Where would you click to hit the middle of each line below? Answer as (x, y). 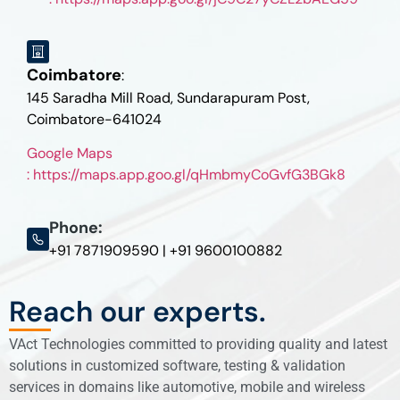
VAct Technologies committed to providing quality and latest (198, 344)
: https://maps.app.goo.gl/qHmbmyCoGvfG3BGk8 (186, 174)
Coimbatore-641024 (94, 119)
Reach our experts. (137, 312)
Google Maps (70, 153)
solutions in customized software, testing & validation (177, 365)
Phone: (75, 228)
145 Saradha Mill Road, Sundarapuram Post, (168, 97)
